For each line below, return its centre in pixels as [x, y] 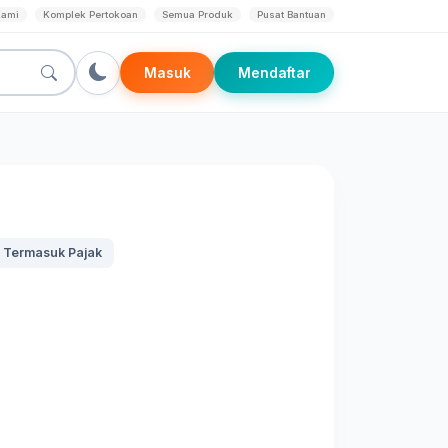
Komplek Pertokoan [90, 14]
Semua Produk [197, 14]
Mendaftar [274, 72]
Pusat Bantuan [291, 14]
